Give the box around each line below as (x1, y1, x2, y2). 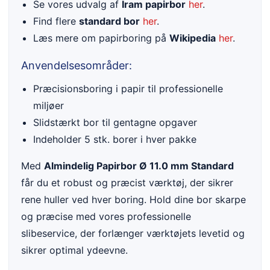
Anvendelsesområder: (21, 59, 132, 72)
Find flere (33, 15, 79, 28)
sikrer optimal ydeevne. (21, 244, 128, 257)
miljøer (33, 99, 64, 112)
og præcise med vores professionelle (21, 210, 191, 223)
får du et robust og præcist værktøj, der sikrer (21, 177, 233, 189)
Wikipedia (169, 32, 216, 45)
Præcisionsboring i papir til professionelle (33, 83, 223, 95)
